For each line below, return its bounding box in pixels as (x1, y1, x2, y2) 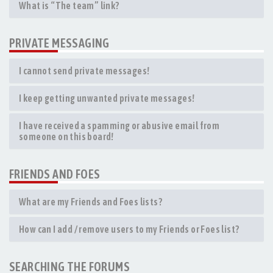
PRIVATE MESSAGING (9, 36, 110, 50)
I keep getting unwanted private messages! (19, 93, 195, 104)
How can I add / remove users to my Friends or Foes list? (19, 224, 239, 235)
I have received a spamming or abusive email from (19, 120, 220, 131)
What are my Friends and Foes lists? (19, 196, 162, 207)
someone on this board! (19, 131, 114, 142)
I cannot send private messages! (19, 65, 150, 76)
